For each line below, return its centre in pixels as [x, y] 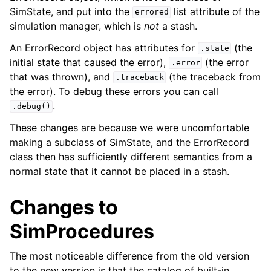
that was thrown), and [61, 77]
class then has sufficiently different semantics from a [131, 156]
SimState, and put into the [71, 11]
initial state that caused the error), [89, 62]
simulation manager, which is [77, 26]
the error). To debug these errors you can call [114, 91]
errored [152, 12]
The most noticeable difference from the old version [129, 256]
